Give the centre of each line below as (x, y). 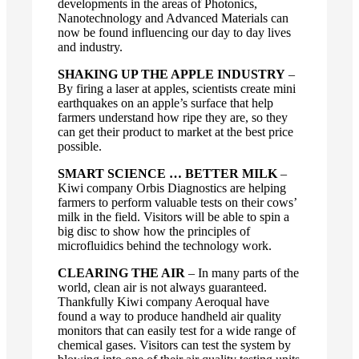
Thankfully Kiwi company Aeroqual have (163, 301)
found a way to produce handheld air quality (169, 316)
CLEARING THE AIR (121, 272)
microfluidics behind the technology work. (165, 245)
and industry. (90, 46)
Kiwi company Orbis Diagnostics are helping (172, 188)
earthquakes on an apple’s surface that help (165, 103)
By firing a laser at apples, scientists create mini (177, 88)
